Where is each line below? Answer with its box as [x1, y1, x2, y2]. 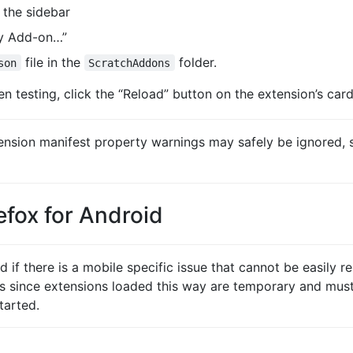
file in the [20, 54, 84, 70]
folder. [174, 54, 217, 70]
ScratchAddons [88, 56, 171, 69]
